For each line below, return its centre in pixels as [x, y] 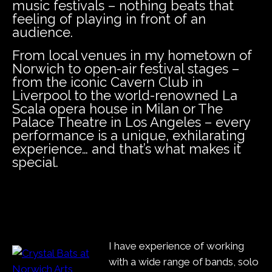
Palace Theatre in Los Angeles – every [131, 122]
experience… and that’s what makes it [127, 149]
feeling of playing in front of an [109, 19]
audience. [42, 32]
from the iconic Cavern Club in [107, 82]
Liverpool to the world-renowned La [125, 95]
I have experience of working [176, 246]
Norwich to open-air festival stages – [126, 69]
